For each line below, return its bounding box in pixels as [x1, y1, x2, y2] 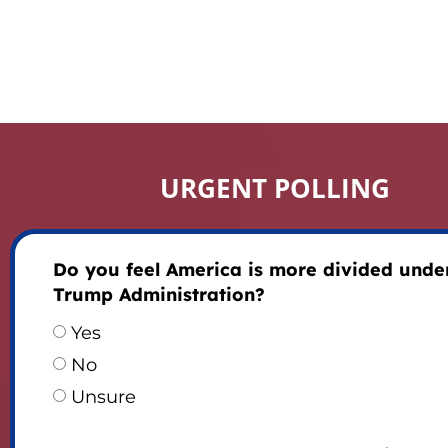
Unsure [70, 386, 136, 409]
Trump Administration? [52, 283, 265, 307]
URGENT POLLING [159, 169, 390, 206]
